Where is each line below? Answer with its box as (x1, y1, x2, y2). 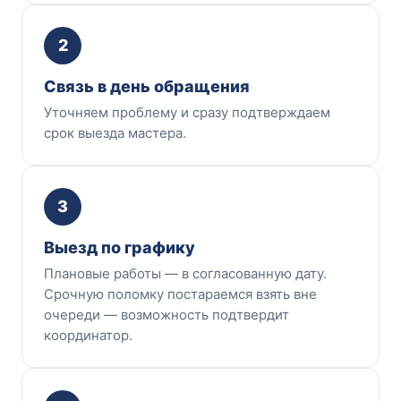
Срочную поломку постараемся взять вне (44, 285, 317, 303)
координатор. (44, 326, 132, 344)
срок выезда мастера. (44, 124, 186, 141)
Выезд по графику (44, 237, 195, 257)
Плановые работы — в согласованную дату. (44, 264, 327, 282)
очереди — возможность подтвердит (44, 305, 289, 323)
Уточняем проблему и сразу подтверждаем (44, 103, 330, 121)
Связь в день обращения (44, 76, 250, 96)
